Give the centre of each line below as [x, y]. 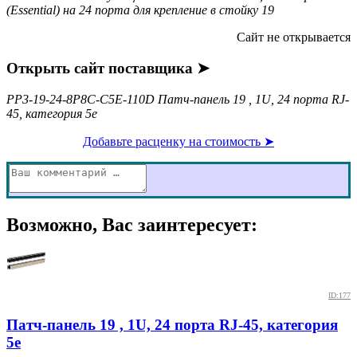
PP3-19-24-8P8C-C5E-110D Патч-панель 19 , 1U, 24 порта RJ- [178, 99]
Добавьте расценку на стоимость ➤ [178, 141]
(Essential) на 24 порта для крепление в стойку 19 [140, 10]
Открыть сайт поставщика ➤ [108, 68]
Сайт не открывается [294, 37]
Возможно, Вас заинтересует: [132, 224]
